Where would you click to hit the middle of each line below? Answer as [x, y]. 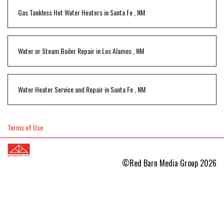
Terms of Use [25, 127]
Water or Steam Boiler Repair [56, 51]
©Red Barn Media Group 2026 [169, 163]
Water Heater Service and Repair [60, 89]
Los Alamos [117, 51]
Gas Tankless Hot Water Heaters [60, 12]
